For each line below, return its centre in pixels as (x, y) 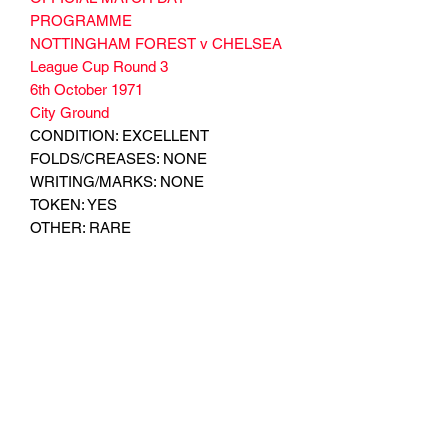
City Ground (69, 112)
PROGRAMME (81, 20)
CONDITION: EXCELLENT (119, 135)
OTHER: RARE (80, 227)
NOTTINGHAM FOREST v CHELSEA (156, 43)
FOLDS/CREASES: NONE (118, 158)
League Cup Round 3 (99, 66)
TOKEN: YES (73, 204)
